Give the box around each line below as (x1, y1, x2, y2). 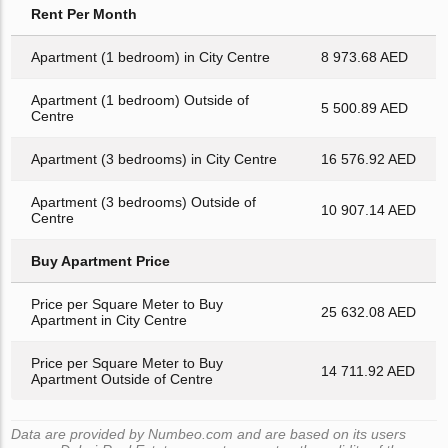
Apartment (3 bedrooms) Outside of (31, 193, 257, 210)
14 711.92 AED (321, 362, 416, 379)
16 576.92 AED (321, 150, 417, 167)
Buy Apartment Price (31, 252, 171, 269)
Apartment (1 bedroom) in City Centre (31, 48, 271, 65)
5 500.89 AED (321, 99, 409, 116)
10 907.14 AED (321, 201, 417, 218)
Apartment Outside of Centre (31, 370, 214, 387)
